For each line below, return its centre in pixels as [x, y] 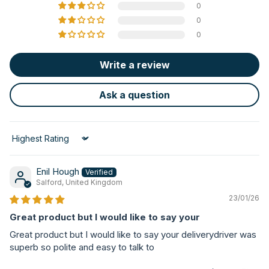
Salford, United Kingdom [79, 183]
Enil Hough [58, 171]
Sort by [23, 143]
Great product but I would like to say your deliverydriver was [133, 235]
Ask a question [134, 95]
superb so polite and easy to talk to [82, 247]
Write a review [134, 65]
